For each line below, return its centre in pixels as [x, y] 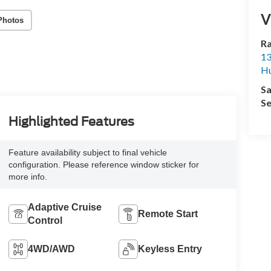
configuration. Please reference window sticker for [103, 165]
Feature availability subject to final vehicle [87, 153]
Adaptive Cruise [64, 207]
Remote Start [168, 214]
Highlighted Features [71, 122]
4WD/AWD [51, 249]
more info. [28, 177]
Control [45, 221]
